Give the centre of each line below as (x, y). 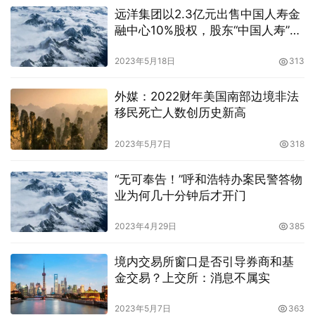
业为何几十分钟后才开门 (180, 195)
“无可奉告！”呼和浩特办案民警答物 (208, 179)
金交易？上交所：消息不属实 (192, 277)
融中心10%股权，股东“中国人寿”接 (208, 31)
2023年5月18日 (144, 61)
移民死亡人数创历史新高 (180, 113)
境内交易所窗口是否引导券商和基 (204, 261)
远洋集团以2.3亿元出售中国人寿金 (207, 14)
